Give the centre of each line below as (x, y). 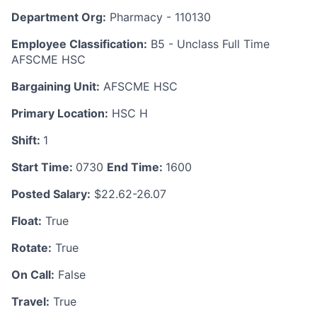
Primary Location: (60, 113)
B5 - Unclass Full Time (208, 44)
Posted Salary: (51, 194)
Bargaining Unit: (56, 86)
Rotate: (31, 248)
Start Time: (44, 167)
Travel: (30, 301)
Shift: (27, 140)
